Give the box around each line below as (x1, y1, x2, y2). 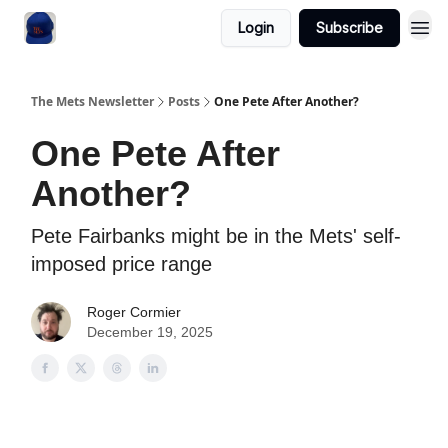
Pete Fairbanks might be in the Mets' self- (31, 225, 401, 247)
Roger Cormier (87, 304, 181, 320)
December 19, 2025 (87, 324, 213, 340)
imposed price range (31, 253, 212, 275)
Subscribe (316, 19, 383, 36)
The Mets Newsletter (31, 93, 154, 110)
